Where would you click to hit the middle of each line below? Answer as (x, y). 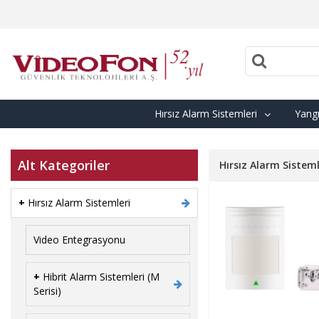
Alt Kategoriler (64, 165)
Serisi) (47, 291)
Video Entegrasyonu (79, 239)
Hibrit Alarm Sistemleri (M (101, 276)
